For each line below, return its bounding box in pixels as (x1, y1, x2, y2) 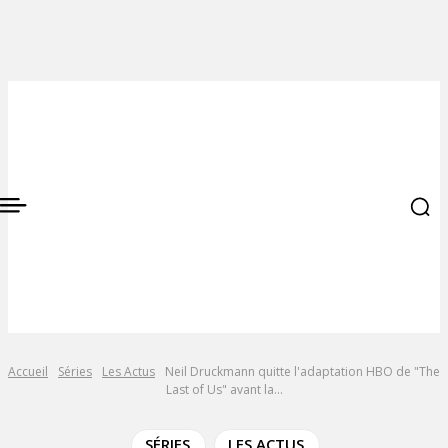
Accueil (8, 363, 48, 380)
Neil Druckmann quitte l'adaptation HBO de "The (165, 363, 440, 380)
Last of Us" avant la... (165, 381, 283, 398)
